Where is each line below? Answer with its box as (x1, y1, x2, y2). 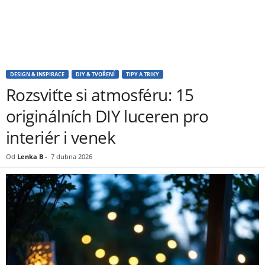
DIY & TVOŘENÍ (76, 70, 115, 78)
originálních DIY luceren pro (6, 105, 209, 127)
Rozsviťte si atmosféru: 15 (6, 83, 194, 106)
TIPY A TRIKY (126, 70, 159, 78)
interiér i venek (6, 126, 116, 148)
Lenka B (17, 152, 43, 161)
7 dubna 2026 (51, 152, 92, 161)
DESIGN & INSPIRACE (10, 70, 64, 78)
